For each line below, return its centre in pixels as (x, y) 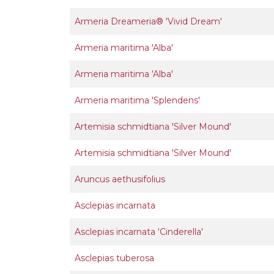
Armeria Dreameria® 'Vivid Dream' (148, 21)
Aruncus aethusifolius (120, 179)
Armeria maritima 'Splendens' (137, 100)
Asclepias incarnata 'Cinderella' (139, 232)
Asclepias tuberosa (114, 258)
